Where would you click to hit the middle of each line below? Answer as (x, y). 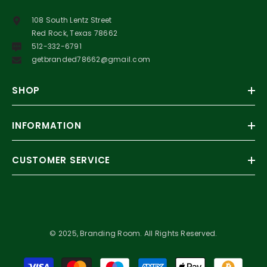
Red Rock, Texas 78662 (75, 33)
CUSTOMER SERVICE (61, 160)
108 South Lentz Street (72, 20)
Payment (150, 260)
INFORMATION (47, 125)
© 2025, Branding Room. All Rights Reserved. (133, 233)
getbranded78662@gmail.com (91, 59)
